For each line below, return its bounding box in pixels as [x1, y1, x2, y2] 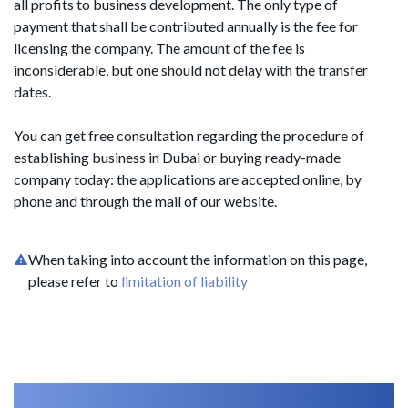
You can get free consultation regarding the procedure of [14, 127, 364, 144]
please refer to [27, 272, 121, 290]
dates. [14, 83, 51, 100]
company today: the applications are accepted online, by [14, 170, 362, 188]
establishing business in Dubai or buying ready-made [14, 148, 341, 166]
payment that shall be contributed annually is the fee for [14, 17, 358, 35]
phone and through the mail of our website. [14, 192, 277, 209]
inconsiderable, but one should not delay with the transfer [14, 61, 368, 78]
